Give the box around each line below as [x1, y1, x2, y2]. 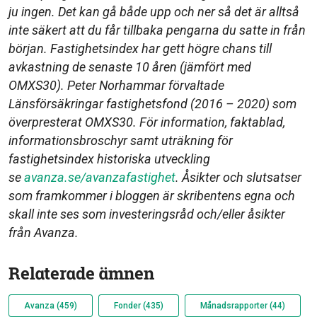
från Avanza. [8, 225, 79, 241]
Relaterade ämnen [8, 262, 154, 285]
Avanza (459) [24, 301, 77, 311]
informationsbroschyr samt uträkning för [8, 133, 233, 149]
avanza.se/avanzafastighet [24, 170, 175, 185]
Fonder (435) [114, 301, 163, 311]
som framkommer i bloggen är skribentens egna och [8, 188, 295, 204]
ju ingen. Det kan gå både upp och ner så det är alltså [8, 4, 299, 20]
